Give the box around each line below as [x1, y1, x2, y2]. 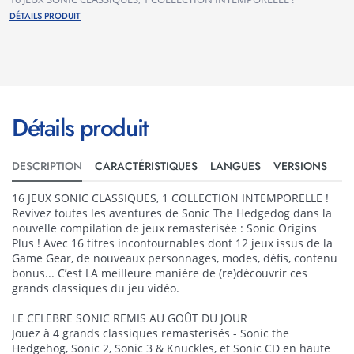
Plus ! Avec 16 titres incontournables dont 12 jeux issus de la [12, 235, 333, 250]
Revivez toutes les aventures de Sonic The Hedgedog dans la [12, 205, 332, 220]
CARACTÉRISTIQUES [95, 158, 198, 174]
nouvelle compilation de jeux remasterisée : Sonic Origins [12, 220, 317, 235]
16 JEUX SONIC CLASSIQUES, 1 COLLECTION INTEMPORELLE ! [12, 190, 329, 205]
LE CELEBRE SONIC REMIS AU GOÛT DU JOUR [12, 311, 247, 326]
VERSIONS [273, 158, 327, 174]
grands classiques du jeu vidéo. [12, 281, 179, 296]
